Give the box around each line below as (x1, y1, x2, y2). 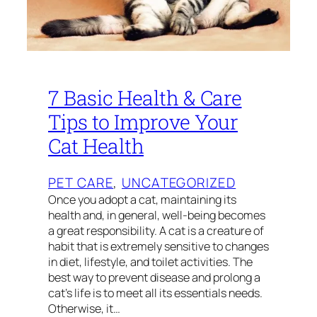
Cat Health (48, 132, 144, 159)
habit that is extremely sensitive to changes (48, 238, 269, 255)
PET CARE (48, 173, 114, 192)
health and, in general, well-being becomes (48, 207, 265, 224)
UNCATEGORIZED (122, 173, 236, 192)
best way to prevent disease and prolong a (48, 270, 260, 286)
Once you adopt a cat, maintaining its (48, 192, 236, 208)
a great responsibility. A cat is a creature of (48, 223, 264, 239)
